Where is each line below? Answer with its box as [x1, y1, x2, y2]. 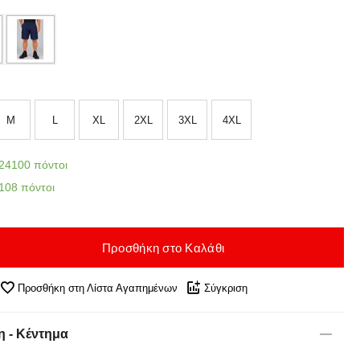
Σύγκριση [203, 281, 247, 294]
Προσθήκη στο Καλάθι [101, 240, 225, 255]
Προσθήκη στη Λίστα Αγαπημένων [17, 281, 178, 294]
